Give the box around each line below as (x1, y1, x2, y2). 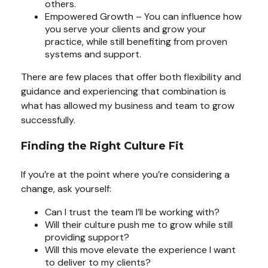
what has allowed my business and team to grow (21, 99, 234, 112)
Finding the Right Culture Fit (21, 139, 184, 153)
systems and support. (45, 48, 141, 60)
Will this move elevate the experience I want (45, 243, 236, 256)
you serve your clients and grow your (45, 23, 206, 35)
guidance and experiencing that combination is (21, 85, 226, 98)
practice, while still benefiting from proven (45, 35, 227, 48)
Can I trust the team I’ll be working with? (45, 206, 220, 218)
